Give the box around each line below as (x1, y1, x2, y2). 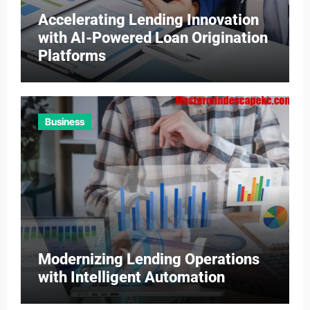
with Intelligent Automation (37, 268, 225, 286)
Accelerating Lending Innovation (37, 11, 259, 28)
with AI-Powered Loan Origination (37, 29, 268, 46)
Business (44, 115, 84, 127)
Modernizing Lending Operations (37, 250, 259, 268)
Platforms (37, 47, 106, 64)
